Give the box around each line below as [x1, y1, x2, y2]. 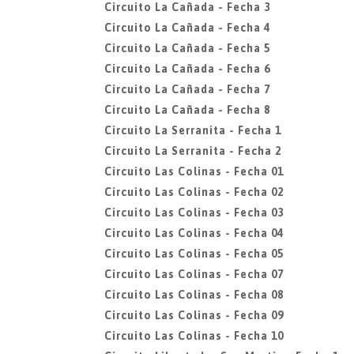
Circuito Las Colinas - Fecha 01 [104, 165, 284, 178]
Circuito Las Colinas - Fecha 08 [104, 288, 284, 301]
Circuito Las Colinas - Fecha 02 [104, 186, 284, 198]
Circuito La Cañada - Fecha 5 [104, 42, 270, 55]
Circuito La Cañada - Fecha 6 [104, 62, 270, 75]
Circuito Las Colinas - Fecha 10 [104, 330, 284, 342]
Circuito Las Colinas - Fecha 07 [104, 268, 284, 281]
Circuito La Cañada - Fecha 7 [104, 83, 270, 96]
